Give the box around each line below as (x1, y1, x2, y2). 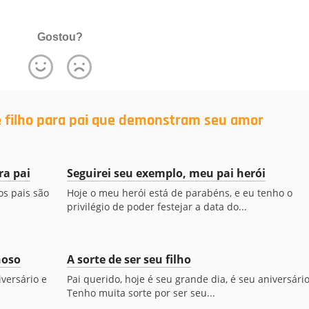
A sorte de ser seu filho (66, 252, 191, 267)
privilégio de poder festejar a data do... (66, 200, 247, 213)
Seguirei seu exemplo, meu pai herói (66, 166, 266, 181)
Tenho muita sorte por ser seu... (66, 286, 215, 299)
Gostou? (37, 31, 83, 43)
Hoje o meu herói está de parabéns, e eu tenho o (66, 186, 292, 199)
